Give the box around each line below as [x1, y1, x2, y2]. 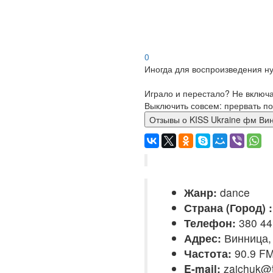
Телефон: [184, 215, 236, 230]
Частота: [184, 246, 232, 261]
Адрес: [184, 230, 221, 246]
